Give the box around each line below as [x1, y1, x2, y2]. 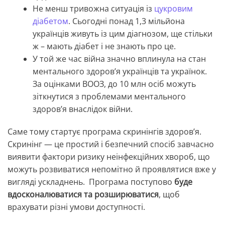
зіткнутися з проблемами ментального [33, 91, 186, 102]
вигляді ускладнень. [8, 176, 89, 188]
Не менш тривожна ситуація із [33, 3, 154, 15]
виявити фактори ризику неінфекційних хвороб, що [8, 151, 210, 163]
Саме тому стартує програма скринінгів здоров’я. [8, 126, 203, 138]
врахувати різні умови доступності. [8, 201, 145, 213]
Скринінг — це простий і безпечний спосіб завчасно [8, 139, 214, 150]
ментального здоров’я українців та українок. [33, 66, 207, 77]
